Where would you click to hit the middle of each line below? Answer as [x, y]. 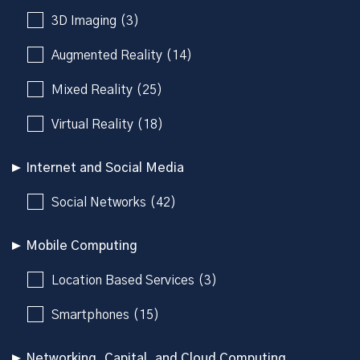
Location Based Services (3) [134, 280]
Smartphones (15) [105, 315]
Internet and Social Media [105, 168]
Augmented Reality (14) [122, 55]
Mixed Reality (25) [107, 90]
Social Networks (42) [114, 202]
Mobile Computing [82, 245]
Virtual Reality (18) [107, 124]
